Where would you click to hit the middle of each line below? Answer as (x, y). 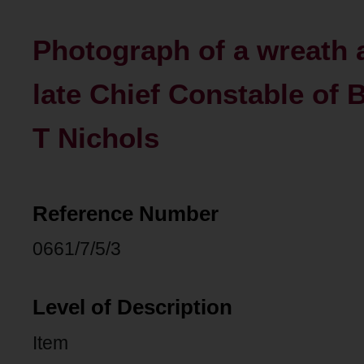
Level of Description (132, 307)
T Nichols (96, 138)
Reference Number (126, 213)
